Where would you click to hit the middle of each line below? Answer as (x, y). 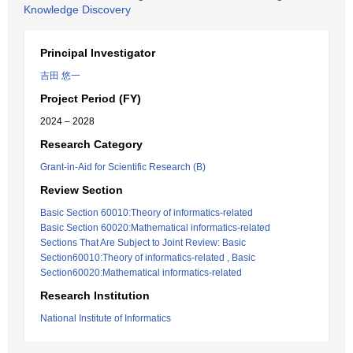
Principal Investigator (98, 53)
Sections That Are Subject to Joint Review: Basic (143, 243)
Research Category (91, 144)
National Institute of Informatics (106, 318)
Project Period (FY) (91, 98)
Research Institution (95, 295)
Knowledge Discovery (77, 9)
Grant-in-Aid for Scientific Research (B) (123, 167)
